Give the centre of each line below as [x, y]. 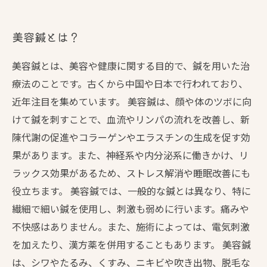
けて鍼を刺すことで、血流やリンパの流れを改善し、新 [131, 119]
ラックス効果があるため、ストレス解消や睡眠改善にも [131, 173]
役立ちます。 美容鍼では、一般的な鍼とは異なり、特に [131, 191]
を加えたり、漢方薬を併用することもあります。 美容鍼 [131, 244]
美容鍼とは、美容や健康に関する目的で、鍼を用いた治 [131, 66]
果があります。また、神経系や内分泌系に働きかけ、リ [130, 155]
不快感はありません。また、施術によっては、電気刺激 [131, 226]
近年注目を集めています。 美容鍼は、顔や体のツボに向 [132, 101]
